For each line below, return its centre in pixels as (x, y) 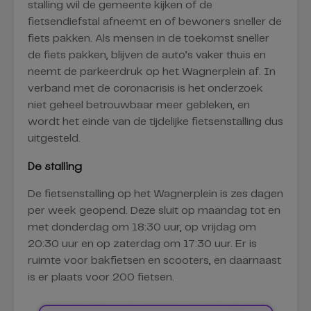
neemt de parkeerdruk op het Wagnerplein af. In (152, 72)
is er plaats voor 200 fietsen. (101, 277)
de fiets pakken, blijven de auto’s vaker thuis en (147, 55)
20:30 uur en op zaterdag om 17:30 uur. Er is (142, 244)
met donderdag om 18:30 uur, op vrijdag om (142, 227)
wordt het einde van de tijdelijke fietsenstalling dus (155, 121)
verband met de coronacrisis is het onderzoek (145, 88)
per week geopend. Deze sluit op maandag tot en (154, 210)
